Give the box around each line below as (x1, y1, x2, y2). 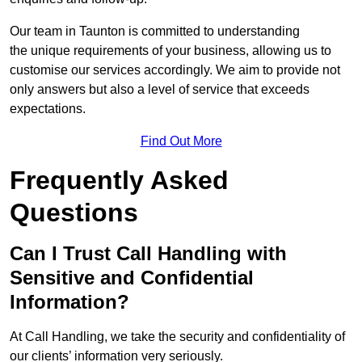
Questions (10, 198, 138, 228)
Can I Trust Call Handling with (10, 242, 287, 265)
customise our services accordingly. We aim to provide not (10, 63, 340, 78)
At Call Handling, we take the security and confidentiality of (10, 330, 345, 344)
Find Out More (140, 134, 222, 149)
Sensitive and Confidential (10, 267, 254, 289)
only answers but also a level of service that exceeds (10, 82, 309, 97)
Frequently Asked (10, 166, 229, 196)
